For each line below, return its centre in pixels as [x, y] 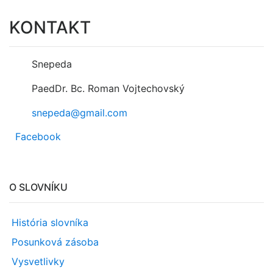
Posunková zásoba [55, 242]
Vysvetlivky [38, 261]
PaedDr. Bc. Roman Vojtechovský [108, 88]
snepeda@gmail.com [80, 113]
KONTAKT [50, 27]
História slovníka [50, 222]
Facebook [38, 136]
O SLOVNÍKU [38, 187]
